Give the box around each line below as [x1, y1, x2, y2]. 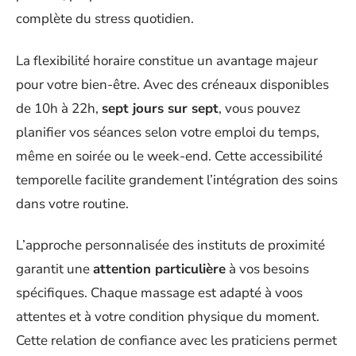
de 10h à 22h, [16, 99, 102, 118]
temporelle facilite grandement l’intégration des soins [16, 170, 338, 189]
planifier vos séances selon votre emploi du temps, [16, 122, 319, 141]
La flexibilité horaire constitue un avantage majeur [16, 51, 318, 70]
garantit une [16, 260, 93, 278]
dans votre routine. [16, 194, 129, 213]
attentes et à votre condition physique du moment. [16, 308, 319, 326]
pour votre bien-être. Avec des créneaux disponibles [16, 75, 329, 94]
